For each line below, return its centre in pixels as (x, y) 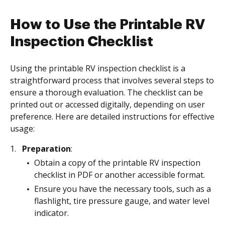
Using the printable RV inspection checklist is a (98, 68)
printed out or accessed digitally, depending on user (107, 104)
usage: (22, 129)
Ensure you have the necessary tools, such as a (123, 189)
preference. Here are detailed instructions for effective (112, 117)
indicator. (51, 213)
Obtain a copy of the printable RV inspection (117, 163)
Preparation (46, 149)
